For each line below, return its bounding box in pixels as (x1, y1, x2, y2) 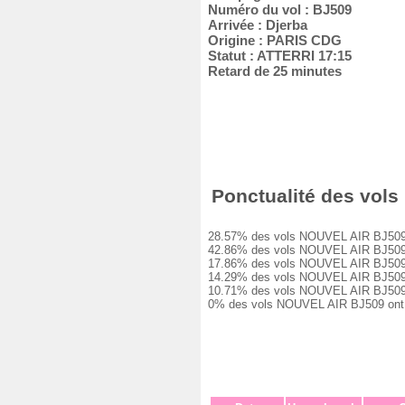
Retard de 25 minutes (201, 63, 342, 79)
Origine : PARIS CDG (201, 33, 342, 48)
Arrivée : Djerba (201, 17, 307, 33)
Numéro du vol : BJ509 (201, 2, 352, 17)
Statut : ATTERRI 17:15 (201, 48, 352, 63)
